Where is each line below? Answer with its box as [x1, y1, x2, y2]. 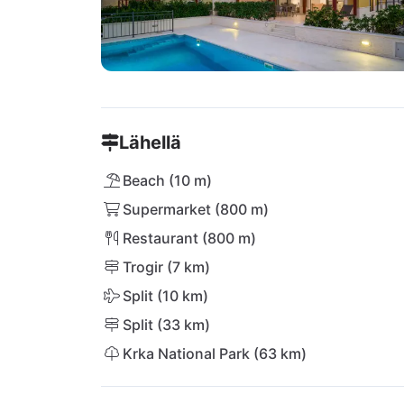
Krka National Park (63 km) [123, 344, 307, 363]
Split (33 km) [123, 316, 210, 334]
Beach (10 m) [123, 171, 212, 189]
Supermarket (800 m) [123, 200, 269, 218]
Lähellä [119, 132, 181, 153]
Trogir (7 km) [123, 258, 210, 276]
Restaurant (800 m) [123, 229, 256, 247]
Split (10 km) [123, 287, 208, 305]
